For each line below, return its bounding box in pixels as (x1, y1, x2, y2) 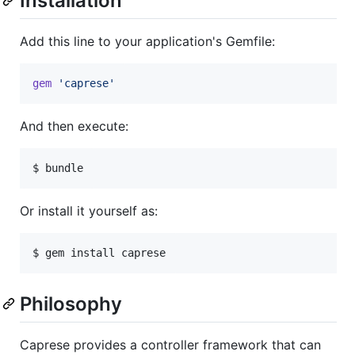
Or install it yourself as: (20, 202, 158, 219)
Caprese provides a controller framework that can (20, 336, 321, 353)
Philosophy (20, 292, 122, 315)
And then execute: (20, 117, 128, 134)
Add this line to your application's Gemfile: (20, 32, 275, 49)
